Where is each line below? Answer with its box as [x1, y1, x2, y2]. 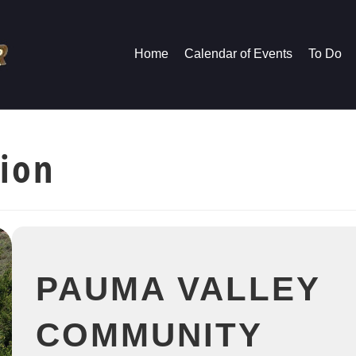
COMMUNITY [36, 316, 262, 354]
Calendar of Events [184, 47, 292, 60]
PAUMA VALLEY [36, 270, 320, 308]
